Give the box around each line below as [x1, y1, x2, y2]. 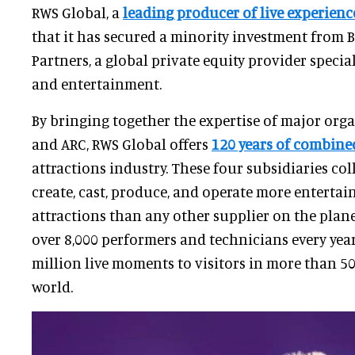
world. [32, 277, 76, 296]
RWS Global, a [32, 3, 123, 22]
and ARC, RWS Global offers [32, 135, 212, 154]
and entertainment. [32, 74, 162, 94]
